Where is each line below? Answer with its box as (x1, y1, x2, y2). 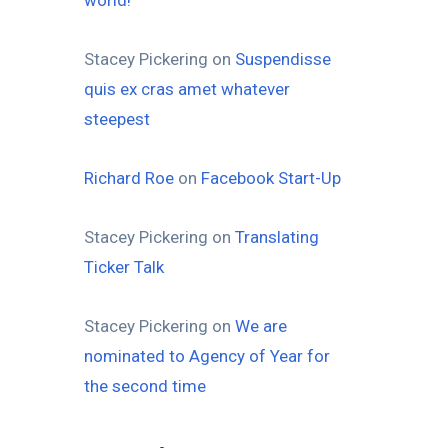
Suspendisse (234, 48, 331, 69)
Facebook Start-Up (200, 167, 341, 188)
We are (234, 315, 287, 336)
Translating (234, 226, 319, 247)
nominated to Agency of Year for (83, 345, 330, 366)
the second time (83, 375, 206, 396)
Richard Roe (83, 167, 174, 188)
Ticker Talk (83, 256, 164, 277)
